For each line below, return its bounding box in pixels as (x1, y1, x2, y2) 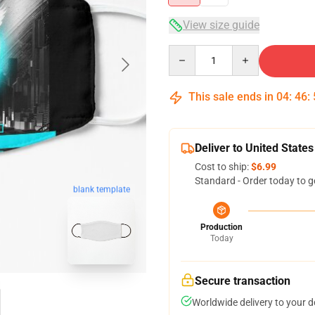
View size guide (183, 18, 259, 32)
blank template (72, 184, 130, 195)
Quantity (168, 46, 207, 57)
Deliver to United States (195, 141, 314, 155)
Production (200, 222, 243, 232)
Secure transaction (195, 274, 290, 288)
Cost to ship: (195, 161, 251, 172)
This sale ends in (186, 90, 276, 103)
